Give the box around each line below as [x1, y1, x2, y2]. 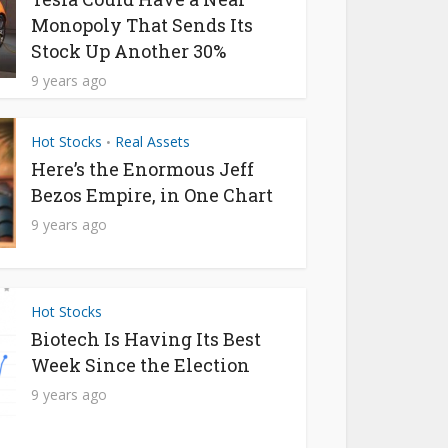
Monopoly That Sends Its [31, 13, 253, 37]
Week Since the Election [31, 353, 250, 377]
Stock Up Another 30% [31, 39, 226, 63]
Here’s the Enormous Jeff [31, 157, 254, 181]
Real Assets [115, 132, 190, 151]
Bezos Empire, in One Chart [31, 183, 273, 207]
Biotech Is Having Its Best [31, 327, 261, 351]
